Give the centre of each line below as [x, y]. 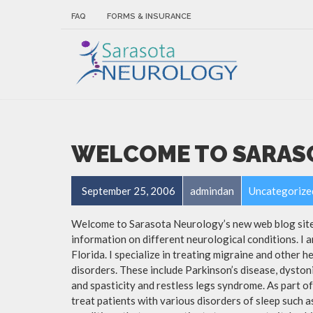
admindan [212, 190]
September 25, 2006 [129, 190]
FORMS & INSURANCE [149, 16]
